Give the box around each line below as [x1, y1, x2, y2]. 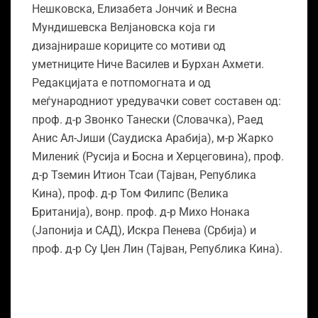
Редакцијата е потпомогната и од [32, 76, 211, 90]
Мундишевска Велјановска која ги [32, 21, 215, 35]
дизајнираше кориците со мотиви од [32, 39, 226, 53]
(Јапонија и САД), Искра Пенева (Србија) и [32, 224, 256, 238]
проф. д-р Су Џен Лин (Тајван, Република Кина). [32, 242, 283, 256]
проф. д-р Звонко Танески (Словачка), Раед [32, 113, 263, 127]
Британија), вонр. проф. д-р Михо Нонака [32, 205, 250, 219]
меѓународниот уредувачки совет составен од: [32, 94, 281, 109]
